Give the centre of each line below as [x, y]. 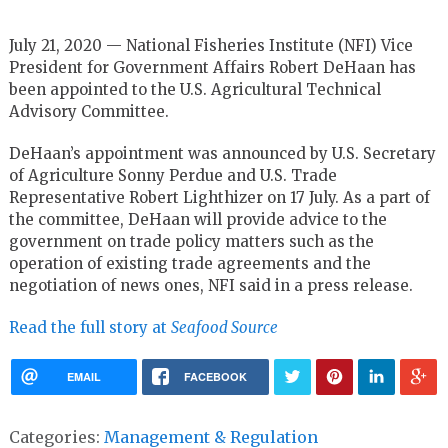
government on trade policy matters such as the [191, 241]
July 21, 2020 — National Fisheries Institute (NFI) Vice [210, 45]
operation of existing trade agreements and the [189, 263]
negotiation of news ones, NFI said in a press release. [210, 285]
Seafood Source [224, 327]
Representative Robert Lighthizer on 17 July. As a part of [219, 197]
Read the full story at [89, 327]
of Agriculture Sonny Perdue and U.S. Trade [172, 175]
